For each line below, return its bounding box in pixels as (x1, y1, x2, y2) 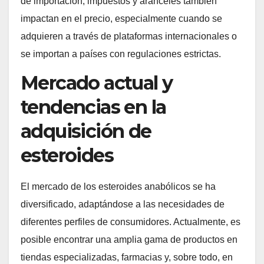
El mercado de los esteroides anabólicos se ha (21, 181, 216, 192)
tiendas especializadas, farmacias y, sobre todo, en (21, 252, 233, 262)
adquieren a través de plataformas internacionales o (21, 31, 237, 42)
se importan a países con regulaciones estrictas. (21, 49, 221, 60)
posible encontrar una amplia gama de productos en (21, 234, 237, 245)
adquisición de (21, 119, 151, 143)
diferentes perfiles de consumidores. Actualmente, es (21, 216, 240, 227)
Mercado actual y (21, 71, 173, 94)
